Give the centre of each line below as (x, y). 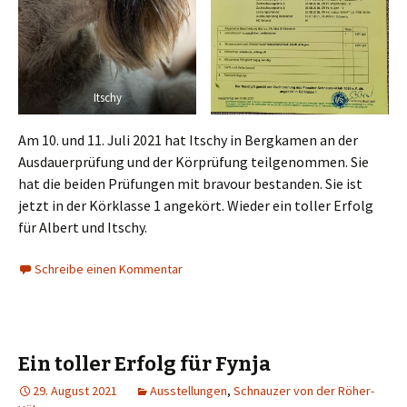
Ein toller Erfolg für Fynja (144, 364)
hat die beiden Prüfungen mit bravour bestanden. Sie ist (190, 184)
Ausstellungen (189, 391)
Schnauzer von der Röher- (304, 391)
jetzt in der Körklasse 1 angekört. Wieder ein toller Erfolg (196, 206)
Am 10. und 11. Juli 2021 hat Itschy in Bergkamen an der (188, 140)
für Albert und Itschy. (83, 228)
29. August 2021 (75, 391)
